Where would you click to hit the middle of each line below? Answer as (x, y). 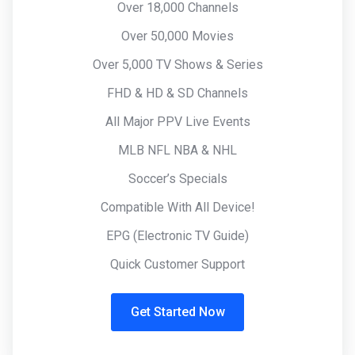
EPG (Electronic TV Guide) (177, 236)
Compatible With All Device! (177, 207)
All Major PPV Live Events (177, 122)
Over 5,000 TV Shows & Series (177, 65)
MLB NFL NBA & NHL (177, 150)
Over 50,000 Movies (177, 36)
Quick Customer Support (177, 264)
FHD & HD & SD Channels (177, 93)
